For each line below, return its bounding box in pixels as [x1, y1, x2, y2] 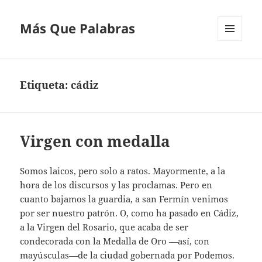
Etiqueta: [20, 78, 71, 92]
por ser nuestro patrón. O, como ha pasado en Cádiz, [20, 207, 239, 219]
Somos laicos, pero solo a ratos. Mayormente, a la [20, 165, 226, 177]
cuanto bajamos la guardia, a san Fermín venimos [20, 193, 229, 205]
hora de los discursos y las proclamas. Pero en [20, 179, 213, 191]
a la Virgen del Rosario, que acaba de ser [20, 221, 189, 233]
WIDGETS [218, 60, 251, 71]
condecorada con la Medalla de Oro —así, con [20, 235, 210, 247]
